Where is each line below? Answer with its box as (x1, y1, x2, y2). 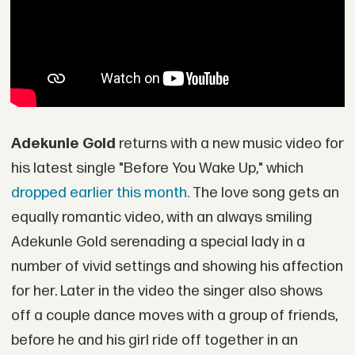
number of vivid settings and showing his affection (10, 257, 343, 276)
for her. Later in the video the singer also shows (10, 281, 323, 300)
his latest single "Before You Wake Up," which (10, 158, 303, 177)
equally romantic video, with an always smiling (10, 208, 312, 227)
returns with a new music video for (115, 134, 344, 153)
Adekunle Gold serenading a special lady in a (10, 232, 305, 251)
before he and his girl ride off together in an (10, 330, 298, 349)
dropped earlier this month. (10, 183, 189, 202)
